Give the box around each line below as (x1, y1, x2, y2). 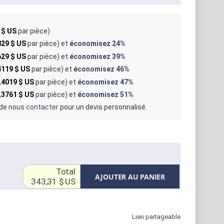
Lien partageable (132, 212, 180, 220)
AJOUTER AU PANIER (94, 171, 165, 181)
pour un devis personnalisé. (58, 103, 147, 111)
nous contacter (8, 103, 58, 111)
